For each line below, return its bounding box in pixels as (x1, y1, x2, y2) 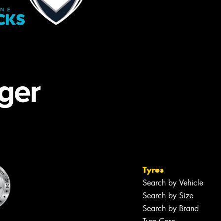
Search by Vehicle (143, 178, 203, 188)
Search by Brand (143, 203, 199, 214)
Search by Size (143, 190, 193, 201)
